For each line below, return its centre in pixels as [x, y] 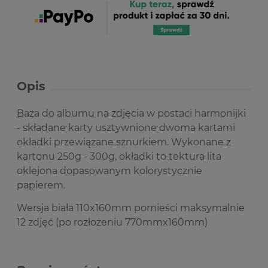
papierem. [41, 185]
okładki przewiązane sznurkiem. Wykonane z [124, 142]
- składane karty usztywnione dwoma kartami [126, 127]
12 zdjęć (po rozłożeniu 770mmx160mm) [112, 222]
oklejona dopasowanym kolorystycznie [109, 170]
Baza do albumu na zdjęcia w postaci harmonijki [131, 113]
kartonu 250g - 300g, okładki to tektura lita [119, 156]
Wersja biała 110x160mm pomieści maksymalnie [131, 208]
